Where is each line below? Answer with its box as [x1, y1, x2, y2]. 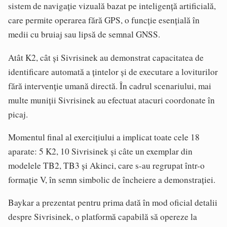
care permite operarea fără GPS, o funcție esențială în [8, 14, 200, 26]
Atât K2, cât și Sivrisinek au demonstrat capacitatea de [8, 51, 204, 63]
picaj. [8, 108, 28, 120]
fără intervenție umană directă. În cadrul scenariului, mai [8, 80, 211, 92]
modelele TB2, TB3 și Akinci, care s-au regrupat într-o [8, 160, 205, 172]
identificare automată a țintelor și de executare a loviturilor [8, 65, 218, 78]
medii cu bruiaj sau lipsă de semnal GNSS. [8, 28, 160, 41]
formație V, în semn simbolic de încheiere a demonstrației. [8, 174, 215, 186]
